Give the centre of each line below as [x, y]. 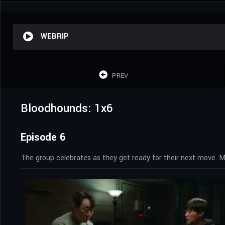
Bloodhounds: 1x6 [67, 108]
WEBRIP [55, 36]
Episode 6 [43, 137]
